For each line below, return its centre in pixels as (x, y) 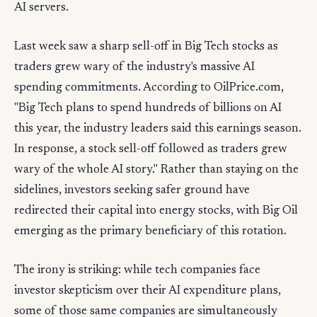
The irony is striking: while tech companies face (137, 270)
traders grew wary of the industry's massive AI (134, 67)
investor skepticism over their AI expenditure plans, (148, 291)
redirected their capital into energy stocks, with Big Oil (156, 211)
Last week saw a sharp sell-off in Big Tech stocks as (146, 47)
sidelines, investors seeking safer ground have (132, 190)
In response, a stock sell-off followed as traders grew (151, 149)
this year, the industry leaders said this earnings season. (158, 129)
